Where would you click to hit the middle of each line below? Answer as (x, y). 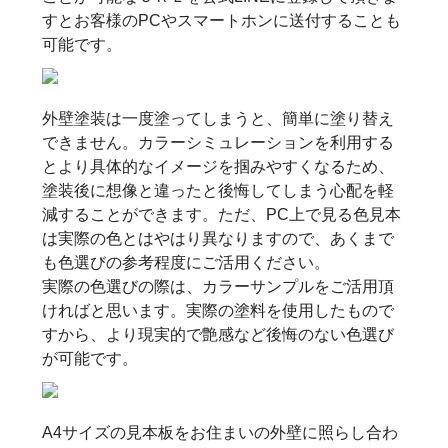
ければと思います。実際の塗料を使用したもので (218, 310)
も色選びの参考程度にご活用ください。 (186, 262)
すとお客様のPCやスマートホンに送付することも (222, 20)
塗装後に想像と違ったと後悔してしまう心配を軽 (218, 190)
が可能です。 (90, 358)
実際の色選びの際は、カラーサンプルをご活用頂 (218, 286)
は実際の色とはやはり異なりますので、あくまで (218, 238)
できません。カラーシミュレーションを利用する (218, 142)
